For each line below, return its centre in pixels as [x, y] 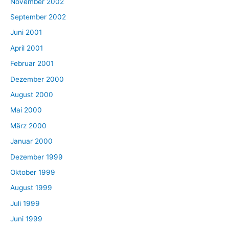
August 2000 [32, 94]
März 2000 [28, 125]
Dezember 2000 [37, 79]
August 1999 [31, 188]
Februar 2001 [32, 64]
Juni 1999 [26, 219]
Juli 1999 [25, 203]
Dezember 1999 [37, 157]
